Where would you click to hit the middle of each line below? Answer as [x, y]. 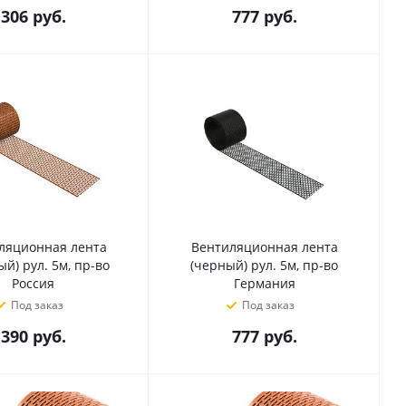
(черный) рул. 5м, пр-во [264, 265]
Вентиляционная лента [264, 247]
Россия [33, 283]
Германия [264, 283]
